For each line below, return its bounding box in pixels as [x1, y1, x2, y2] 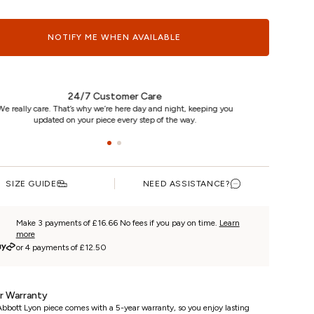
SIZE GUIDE [6, 179, 57, 189]
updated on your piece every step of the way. [32, 115, 196, 125]
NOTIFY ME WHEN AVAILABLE [48, 32, 182, 42]
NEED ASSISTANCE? [142, 179, 231, 189]
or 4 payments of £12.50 [15, 243, 107, 252]
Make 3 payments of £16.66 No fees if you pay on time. [15, 218, 219, 228]
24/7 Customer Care [67, 90, 162, 102]
